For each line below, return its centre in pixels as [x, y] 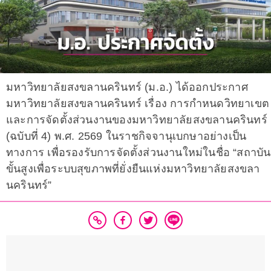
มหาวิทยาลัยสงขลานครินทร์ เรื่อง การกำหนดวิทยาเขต [138, 104]
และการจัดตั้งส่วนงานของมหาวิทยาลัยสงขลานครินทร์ [137, 120]
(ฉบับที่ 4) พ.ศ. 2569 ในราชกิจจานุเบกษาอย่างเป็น [126, 136]
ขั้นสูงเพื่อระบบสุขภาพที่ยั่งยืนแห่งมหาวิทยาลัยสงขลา [133, 169]
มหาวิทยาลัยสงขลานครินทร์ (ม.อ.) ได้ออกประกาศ [127, 87]
